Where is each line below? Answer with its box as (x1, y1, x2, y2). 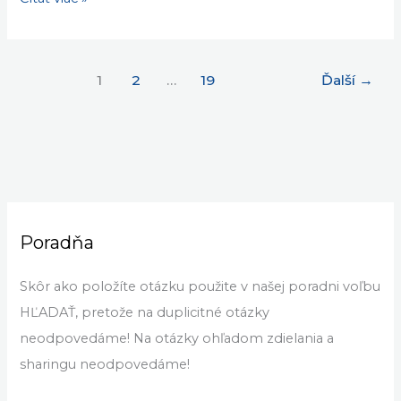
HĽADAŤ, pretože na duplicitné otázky (20, 303, 270, 320)
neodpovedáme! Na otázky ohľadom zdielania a (20, 329, 335, 346)
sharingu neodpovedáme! (20, 355, 191, 372)
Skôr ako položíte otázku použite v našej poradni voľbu (20, 277, 381, 294)
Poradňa (20, 231, 95, 253)
